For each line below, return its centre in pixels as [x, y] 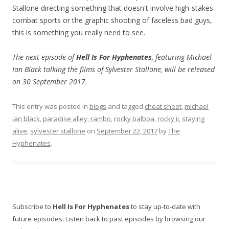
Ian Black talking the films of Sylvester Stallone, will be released [113, 70]
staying [193, 119]
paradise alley [65, 119]
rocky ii [168, 119]
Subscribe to [32, 207]
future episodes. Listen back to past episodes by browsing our [109, 219]
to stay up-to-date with [165, 207]
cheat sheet [163, 107]
